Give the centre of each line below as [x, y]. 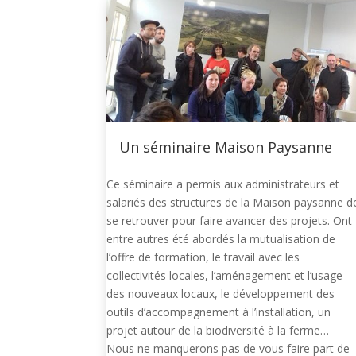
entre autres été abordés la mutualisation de [221, 239]
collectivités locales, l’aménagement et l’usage [225, 276]
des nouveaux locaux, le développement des [221, 294]
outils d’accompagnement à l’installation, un [219, 312]
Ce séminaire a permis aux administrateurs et [223, 184]
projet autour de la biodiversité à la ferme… [218, 331]
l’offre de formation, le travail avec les [203, 257]
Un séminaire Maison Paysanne [226, 147]
